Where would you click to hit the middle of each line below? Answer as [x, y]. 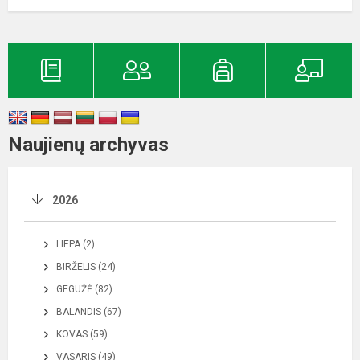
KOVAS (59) [82, 334]
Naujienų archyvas [88, 144]
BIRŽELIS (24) [86, 266]
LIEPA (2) [76, 244]
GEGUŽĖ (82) [84, 289]
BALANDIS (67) [89, 311]
